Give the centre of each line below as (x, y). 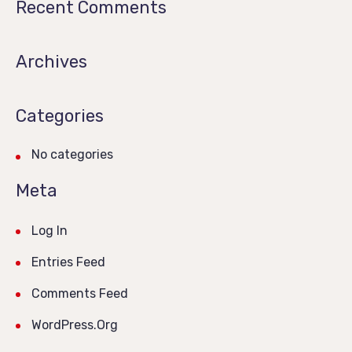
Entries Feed (68, 262)
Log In (49, 231)
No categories (72, 155)
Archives (51, 62)
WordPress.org (75, 325)
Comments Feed (80, 294)
